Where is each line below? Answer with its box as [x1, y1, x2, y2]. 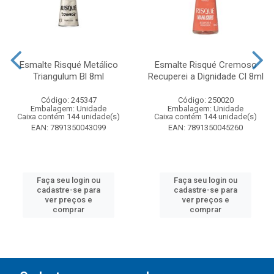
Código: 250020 [177, 95, 234, 105]
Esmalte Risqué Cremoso [154, 59, 257, 70]
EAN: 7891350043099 [31, 123, 106, 132]
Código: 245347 [40, 95, 97, 105]
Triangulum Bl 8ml [33, 71, 104, 82]
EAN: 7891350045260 [168, 123, 243, 132]
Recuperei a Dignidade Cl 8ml [147, 71, 264, 82]
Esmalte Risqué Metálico [19, 59, 118, 70]
